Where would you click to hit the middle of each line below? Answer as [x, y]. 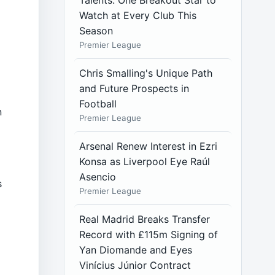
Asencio [98, 177]
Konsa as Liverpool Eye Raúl [145, 161]
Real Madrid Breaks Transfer [145, 219]
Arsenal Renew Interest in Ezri [149, 146]
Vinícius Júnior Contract [135, 265]
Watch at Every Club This [138, 15]
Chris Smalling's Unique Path [146, 73]
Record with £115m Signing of [149, 234]
